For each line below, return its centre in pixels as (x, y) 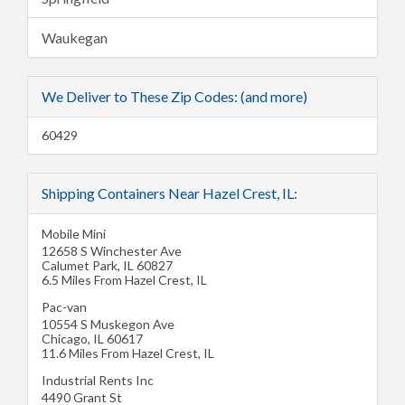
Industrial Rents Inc (98, 381)
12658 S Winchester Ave (112, 251)
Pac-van (64, 307)
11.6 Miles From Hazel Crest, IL (128, 353)
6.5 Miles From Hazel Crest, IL (124, 280)
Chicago (65, 339)
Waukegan (75, 38)
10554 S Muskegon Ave (108, 325)
